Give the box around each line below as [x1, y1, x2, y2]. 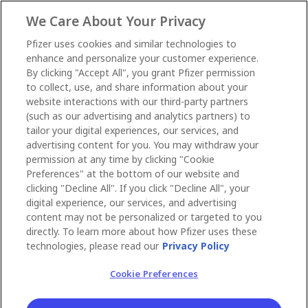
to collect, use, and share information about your [26, 80, 248, 94]
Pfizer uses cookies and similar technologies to [26, 37, 237, 51]
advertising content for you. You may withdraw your [26, 138, 259, 152]
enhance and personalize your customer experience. [26, 52, 259, 65]
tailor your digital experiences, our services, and [26, 124, 239, 137]
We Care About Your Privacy [26, 12, 207, 31]
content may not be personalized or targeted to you [26, 210, 263, 224]
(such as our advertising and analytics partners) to [26, 109, 251, 123]
